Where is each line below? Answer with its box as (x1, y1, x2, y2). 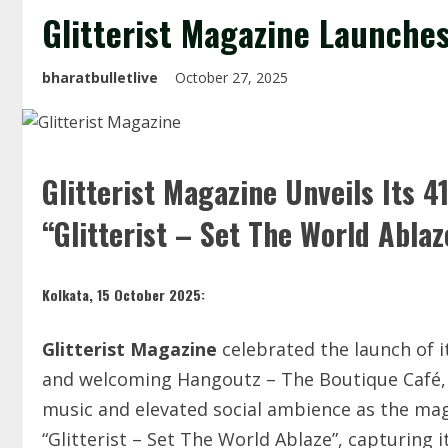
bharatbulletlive (42, 68, 158, 87)
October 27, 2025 (175, 68, 292, 87)
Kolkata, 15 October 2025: (42, 284, 205, 305)
